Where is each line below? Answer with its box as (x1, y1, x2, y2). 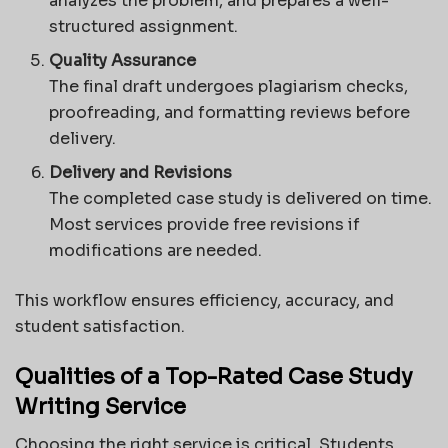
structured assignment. (49, 16, 239, 38)
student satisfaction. (15, 316, 185, 338)
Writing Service (15, 392, 186, 420)
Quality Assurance (49, 50, 197, 72)
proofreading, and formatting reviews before (49, 102, 411, 124)
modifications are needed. (49, 240, 263, 262)
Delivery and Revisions (49, 162, 233, 184)
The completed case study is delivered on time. (49, 188, 433, 210)
